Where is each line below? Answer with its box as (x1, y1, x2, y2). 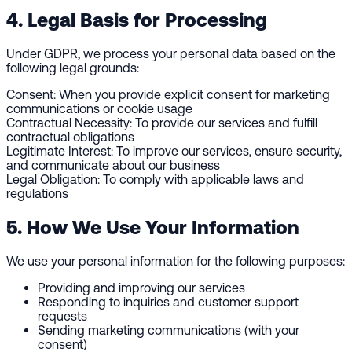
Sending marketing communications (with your (38, 323, 299, 338)
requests (38, 309, 87, 324)
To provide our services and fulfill (132, 115, 317, 130)
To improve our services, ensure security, (113, 144, 342, 159)
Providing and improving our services (38, 280, 245, 295)
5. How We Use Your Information (6, 216, 299, 239)
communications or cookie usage (6, 101, 192, 116)
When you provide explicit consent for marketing (56, 87, 330, 102)
